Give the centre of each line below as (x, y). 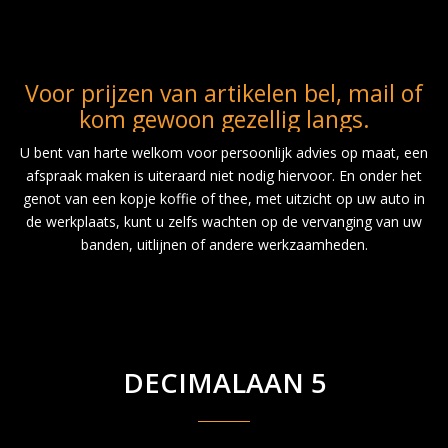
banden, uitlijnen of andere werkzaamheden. (224, 245)
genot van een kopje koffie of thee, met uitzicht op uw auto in (224, 199)
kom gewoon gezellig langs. (224, 119)
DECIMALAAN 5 (224, 382)
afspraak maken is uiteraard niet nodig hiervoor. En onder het (224, 176)
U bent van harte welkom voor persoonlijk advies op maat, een (224, 153)
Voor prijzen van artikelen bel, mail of (224, 93)
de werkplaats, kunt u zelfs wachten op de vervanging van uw (224, 222)
